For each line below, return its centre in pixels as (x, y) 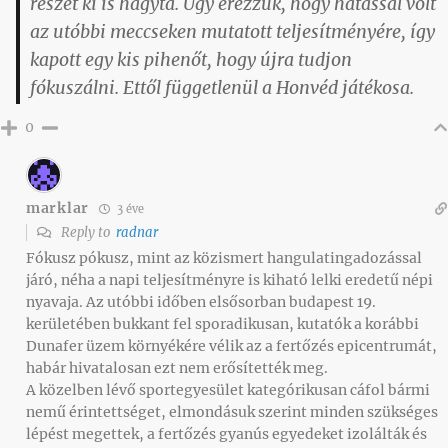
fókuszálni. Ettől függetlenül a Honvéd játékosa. (222, 87)
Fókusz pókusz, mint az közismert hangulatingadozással (224, 257)
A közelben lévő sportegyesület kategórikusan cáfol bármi (228, 389)
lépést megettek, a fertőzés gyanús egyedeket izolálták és (226, 433)
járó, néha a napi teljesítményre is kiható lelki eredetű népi (229, 279)
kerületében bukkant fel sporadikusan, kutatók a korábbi (222, 323)
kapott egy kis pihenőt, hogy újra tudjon (191, 59)
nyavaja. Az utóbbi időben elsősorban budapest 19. (201, 301)
